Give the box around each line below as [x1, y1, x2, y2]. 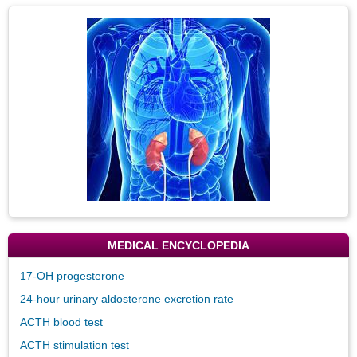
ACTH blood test [20, 315, 103, 328]
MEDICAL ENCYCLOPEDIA [108, 239, 249, 252]
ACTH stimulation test [20, 338, 129, 351]
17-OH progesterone [20, 269, 124, 282]
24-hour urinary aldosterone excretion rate [20, 292, 233, 305]
